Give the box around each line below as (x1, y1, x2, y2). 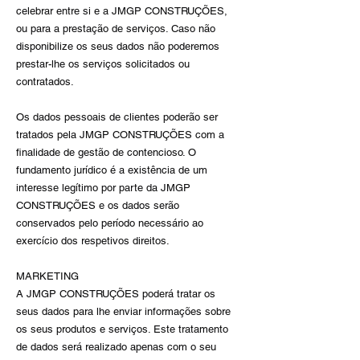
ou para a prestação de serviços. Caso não (16, 22, 215, 35)
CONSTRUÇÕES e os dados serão (16, 199, 179, 211)
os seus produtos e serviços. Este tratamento (16, 323, 228, 335)
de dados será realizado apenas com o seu (16, 341, 216, 353)
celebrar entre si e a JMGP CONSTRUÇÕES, (16, 5, 227, 17)
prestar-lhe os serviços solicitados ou (16, 58, 190, 70)
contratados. (16, 76, 74, 88)
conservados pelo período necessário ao (16, 217, 203, 229)
